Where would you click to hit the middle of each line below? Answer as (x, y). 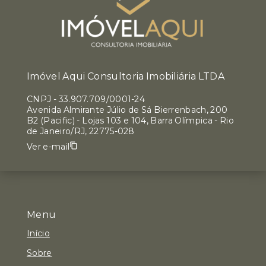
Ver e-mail (48, 146)
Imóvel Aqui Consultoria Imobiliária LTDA (126, 76)
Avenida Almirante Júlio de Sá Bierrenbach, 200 (127, 110)
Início (38, 233)
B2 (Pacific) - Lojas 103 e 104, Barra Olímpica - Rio (131, 121)
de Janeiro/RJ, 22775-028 (81, 131)
